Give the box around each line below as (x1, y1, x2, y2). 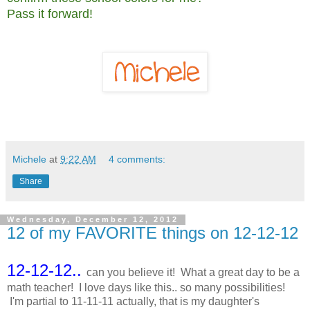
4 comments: (109, 154, 166, 165)
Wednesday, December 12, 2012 (7, 215, 179, 224)
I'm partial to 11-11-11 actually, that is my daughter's (7, 295, 259, 308)
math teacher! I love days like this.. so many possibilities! (7, 282, 285, 294)
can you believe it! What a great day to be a (86, 266, 300, 279)
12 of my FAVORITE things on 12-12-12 (7, 224, 298, 243)
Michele (12, 154, 46, 165)
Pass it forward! (7, 7, 93, 21)
